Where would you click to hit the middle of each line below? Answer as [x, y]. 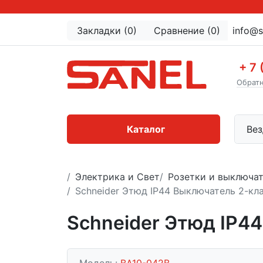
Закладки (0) [107, 31]
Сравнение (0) [187, 31]
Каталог [146, 129]
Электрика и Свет [117, 177]
